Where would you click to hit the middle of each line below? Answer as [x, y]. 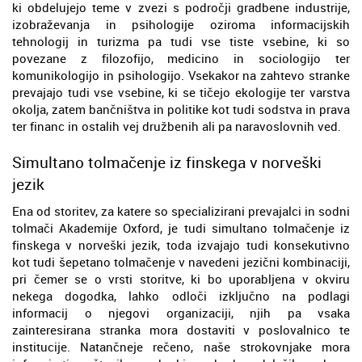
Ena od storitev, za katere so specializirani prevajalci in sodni [181, 210]
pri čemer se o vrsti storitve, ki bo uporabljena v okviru [181, 278]
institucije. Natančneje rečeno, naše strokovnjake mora [181, 346]
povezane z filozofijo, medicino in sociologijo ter [181, 58]
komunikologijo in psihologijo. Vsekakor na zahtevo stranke [181, 75]
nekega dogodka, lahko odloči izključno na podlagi [181, 295]
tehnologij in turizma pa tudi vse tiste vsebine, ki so [181, 41]
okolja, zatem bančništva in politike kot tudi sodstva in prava [181, 109]
